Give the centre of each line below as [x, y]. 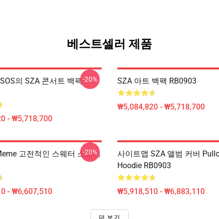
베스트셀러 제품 [109, 44]
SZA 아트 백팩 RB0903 [157, 81]
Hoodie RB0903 [144, 165]
